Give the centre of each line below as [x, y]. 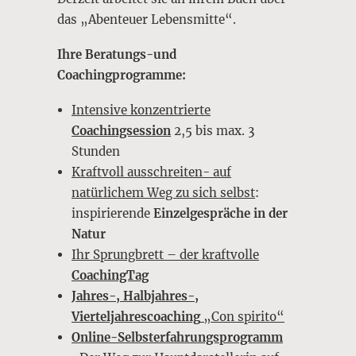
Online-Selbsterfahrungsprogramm [177, 337]
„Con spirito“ [242, 317]
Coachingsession [121, 131]
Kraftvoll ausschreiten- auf [151, 172]
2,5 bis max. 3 [213, 131]
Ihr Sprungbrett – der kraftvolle [165, 255]
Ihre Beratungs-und [117, 54]
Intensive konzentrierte [141, 110]
